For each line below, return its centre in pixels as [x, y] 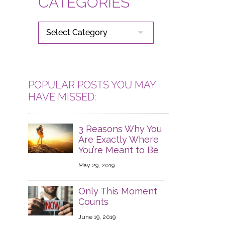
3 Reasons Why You [120, 129]
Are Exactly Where [118, 139]
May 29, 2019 [96, 165]
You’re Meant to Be [118, 150]
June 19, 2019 [97, 217]
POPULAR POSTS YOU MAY [92, 85]
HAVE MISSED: [62, 97]
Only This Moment [118, 191]
